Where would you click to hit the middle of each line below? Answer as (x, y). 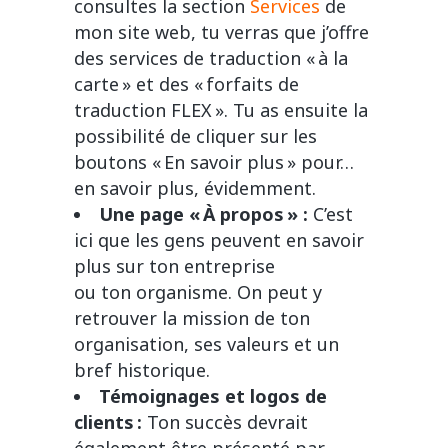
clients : (110, 422)
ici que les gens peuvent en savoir (219, 240)
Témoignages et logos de (213, 396)
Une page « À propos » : (203, 214)
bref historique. (142, 370)
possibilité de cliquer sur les (195, 136)
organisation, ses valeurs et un (206, 344)
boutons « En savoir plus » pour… (214, 162)
